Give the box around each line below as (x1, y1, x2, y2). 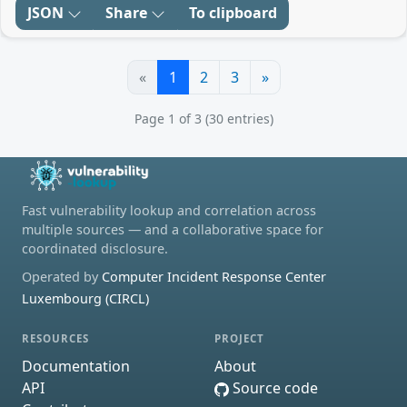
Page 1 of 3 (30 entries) (134, 110, 273, 128)
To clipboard (189, 3, 277, 24)
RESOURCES (22, 332, 90, 346)
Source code (229, 378, 318, 398)
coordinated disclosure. (22, 240, 168, 258)
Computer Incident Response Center (102, 268, 326, 286)
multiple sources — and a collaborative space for (22, 221, 323, 239)
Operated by (22, 268, 102, 286)
